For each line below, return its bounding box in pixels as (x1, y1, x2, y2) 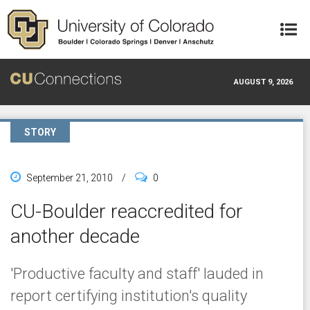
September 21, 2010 (26, 172, 113, 183)
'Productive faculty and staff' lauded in (10, 264, 264, 282)
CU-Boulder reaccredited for (10, 199, 243, 223)
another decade (10, 224, 140, 248)
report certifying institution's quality (10, 286, 247, 304)
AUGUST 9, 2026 (234, 77, 293, 86)
